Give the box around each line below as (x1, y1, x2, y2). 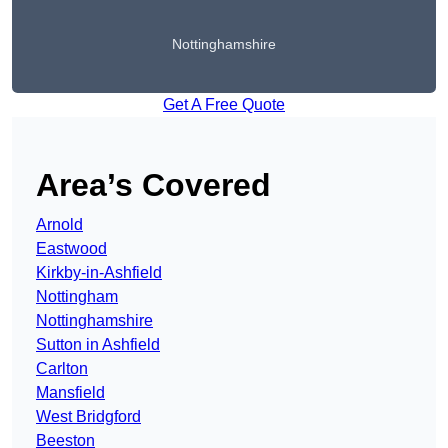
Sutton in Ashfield (36, 336, 160, 354)
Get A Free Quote (163, 96, 285, 114)
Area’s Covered (36, 167, 271, 204)
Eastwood (36, 240, 107, 258)
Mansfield (36, 384, 105, 402)
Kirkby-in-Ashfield (36, 264, 162, 282)
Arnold (36, 216, 83, 234)
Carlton (36, 360, 88, 378)
